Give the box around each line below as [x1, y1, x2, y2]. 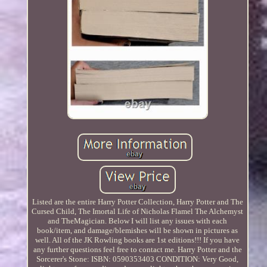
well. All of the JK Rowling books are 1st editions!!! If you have [35, 235, 240, 244]
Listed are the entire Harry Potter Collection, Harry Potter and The [32, 197, 243, 206]
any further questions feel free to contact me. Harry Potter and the [33, 244, 242, 254]
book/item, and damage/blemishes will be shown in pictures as [37, 225, 238, 235]
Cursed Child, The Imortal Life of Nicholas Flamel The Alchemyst [32, 206, 244, 216]
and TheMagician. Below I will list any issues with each [48, 216, 228, 225]
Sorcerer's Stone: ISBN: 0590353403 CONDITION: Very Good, [36, 254, 239, 263]
